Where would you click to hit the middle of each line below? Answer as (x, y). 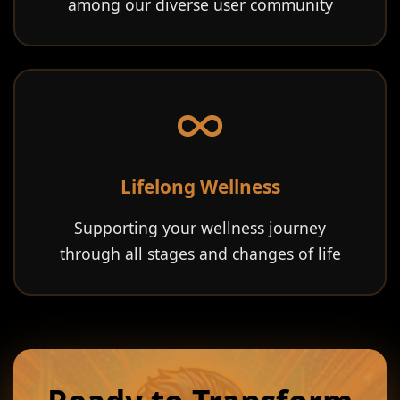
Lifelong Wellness (200, 187)
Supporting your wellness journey (200, 228)
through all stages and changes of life (200, 254)
